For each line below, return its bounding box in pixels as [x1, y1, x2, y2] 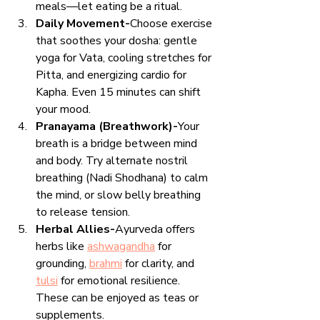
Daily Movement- [36, 15, 130, 31]
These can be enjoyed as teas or [36, 289, 201, 306]
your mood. [36, 101, 91, 117]
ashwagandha [87, 238, 155, 254]
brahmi [89, 255, 122, 271]
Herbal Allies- [36, 221, 115, 237]
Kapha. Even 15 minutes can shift [36, 84, 204, 100]
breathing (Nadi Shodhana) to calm [36, 169, 211, 186]
